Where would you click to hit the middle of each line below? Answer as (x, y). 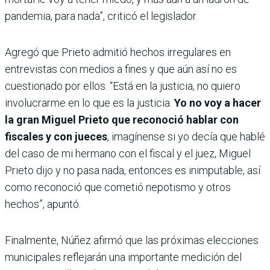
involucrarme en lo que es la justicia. (89, 103)
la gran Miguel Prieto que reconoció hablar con (122, 120)
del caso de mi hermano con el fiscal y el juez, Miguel (128, 154)
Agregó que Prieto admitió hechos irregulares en (118, 52)
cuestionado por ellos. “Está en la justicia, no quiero (123, 86)
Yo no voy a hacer (218, 103)
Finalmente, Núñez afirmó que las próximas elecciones (132, 240)
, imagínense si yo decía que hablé (186, 137)
